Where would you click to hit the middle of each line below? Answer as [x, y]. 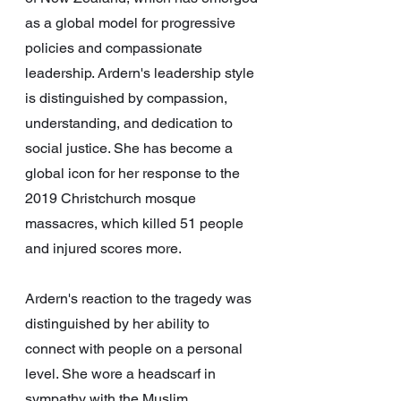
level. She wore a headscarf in [122, 374]
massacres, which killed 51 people [136, 224]
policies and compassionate [115, 48]
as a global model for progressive [132, 23]
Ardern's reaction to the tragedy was [140, 299]
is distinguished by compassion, [128, 98]
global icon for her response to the [134, 174]
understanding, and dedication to [131, 124]
